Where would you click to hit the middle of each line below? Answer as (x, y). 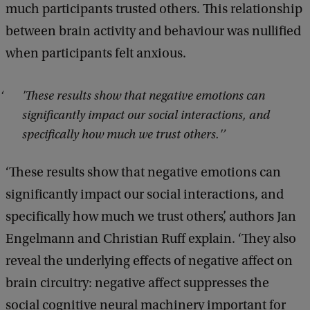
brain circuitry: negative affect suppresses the (137, 283)
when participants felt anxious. (96, 54)
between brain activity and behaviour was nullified (153, 31)
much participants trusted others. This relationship (154, 9)
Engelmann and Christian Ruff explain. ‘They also (151, 239)
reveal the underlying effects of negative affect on (149, 261)
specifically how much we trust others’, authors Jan (151, 217)
